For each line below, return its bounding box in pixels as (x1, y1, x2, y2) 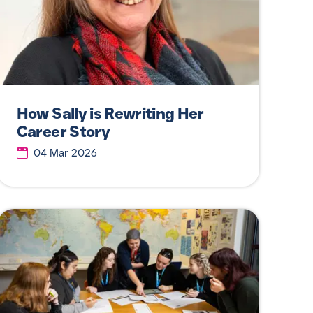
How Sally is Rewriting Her (16, 103, 204, 123)
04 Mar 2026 (33, 146, 97, 159)
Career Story (16, 122, 110, 141)
